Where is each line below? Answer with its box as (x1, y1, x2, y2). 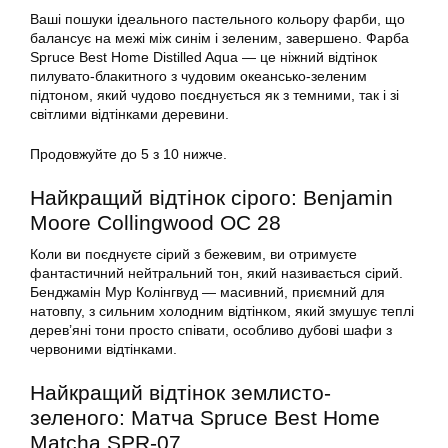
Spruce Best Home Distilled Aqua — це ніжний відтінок (30, 49, 377, 66)
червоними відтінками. (30, 341, 177, 358)
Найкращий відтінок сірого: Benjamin (30, 186, 393, 210)
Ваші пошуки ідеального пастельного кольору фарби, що (30, 11, 405, 28)
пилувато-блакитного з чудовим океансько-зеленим (30, 68, 367, 85)
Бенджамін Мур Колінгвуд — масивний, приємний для (30, 284, 385, 301)
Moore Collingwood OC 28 (30, 211, 281, 235)
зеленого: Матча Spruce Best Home (30, 406, 380, 430)
